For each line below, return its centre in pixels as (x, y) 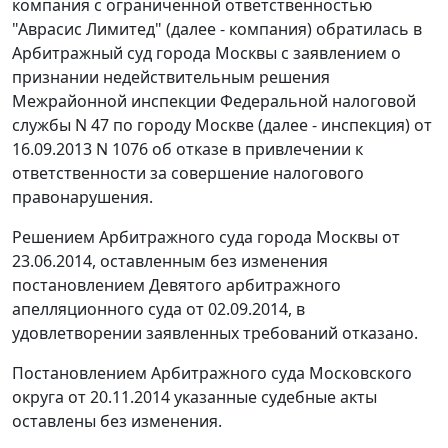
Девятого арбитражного (243, 285)
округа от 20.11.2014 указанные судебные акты (194, 397)
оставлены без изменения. (117, 421)
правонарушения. (82, 197)
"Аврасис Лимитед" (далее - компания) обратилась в (217, 29)
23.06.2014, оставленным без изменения (170, 261)
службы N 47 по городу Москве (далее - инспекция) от (222, 125)
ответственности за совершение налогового (188, 173)
